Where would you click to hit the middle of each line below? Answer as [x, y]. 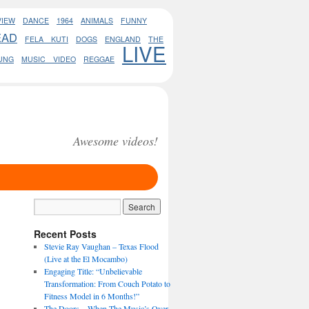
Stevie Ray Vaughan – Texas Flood [102, 246]
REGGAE [99, 59]
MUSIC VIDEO [49, 59]
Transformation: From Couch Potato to [108, 283]
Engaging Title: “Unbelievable [93, 271]
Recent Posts [65, 234]
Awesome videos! [115, 141]
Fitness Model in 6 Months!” [92, 296]
